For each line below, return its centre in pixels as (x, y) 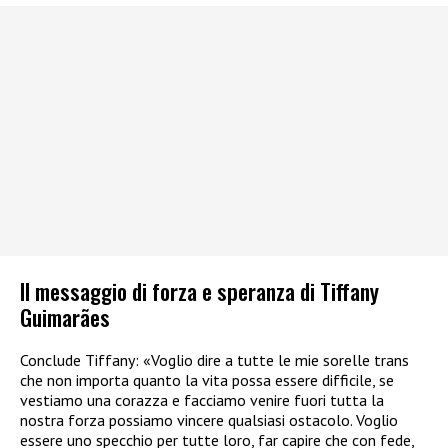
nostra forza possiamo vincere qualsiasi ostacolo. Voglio (209, 420)
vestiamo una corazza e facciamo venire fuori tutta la (202, 400)
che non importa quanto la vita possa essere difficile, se (207, 380)
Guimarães (65, 317)
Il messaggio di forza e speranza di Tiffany (199, 291)
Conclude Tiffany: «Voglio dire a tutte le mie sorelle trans (214, 360)
